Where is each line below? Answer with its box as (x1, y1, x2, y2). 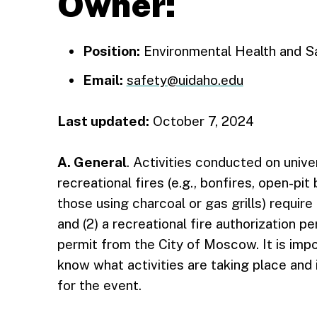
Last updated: (57, 113, 149, 129)
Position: (82, 43, 140, 59)
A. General (57, 154, 127, 170)
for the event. (57, 277, 142, 293)
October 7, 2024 (149, 113, 254, 129)
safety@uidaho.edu (126, 72, 243, 88)
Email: (82, 72, 123, 88)
